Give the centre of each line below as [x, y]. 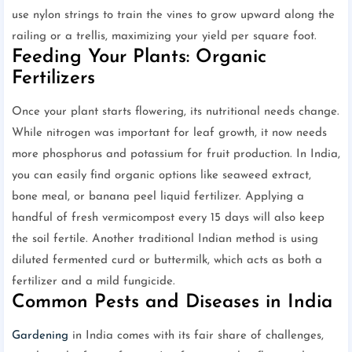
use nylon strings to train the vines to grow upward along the [173, 15]
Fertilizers [53, 78]
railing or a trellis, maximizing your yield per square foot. [164, 36]
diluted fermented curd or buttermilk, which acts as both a [167, 260]
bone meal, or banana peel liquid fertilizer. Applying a [158, 196]
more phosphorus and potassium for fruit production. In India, [176, 154]
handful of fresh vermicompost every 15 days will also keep [168, 218]
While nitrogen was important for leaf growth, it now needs [169, 133]
